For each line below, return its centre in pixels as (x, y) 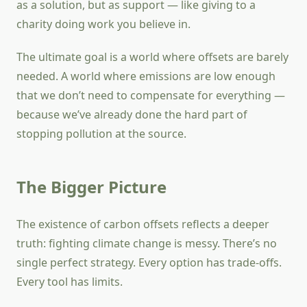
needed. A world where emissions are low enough (146, 76)
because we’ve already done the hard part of (132, 115)
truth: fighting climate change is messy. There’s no (147, 244)
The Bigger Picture (91, 187)
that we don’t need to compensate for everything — (151, 96)
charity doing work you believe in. (103, 24)
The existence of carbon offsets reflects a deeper (143, 224)
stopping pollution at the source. (101, 134)
